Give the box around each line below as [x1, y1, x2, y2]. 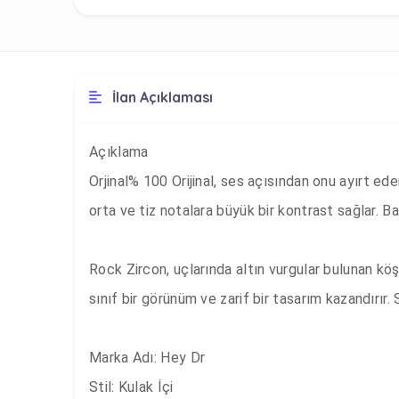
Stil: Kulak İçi [89, 379, 174, 395]
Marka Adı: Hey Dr [89, 349, 209, 366]
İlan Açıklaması [109, 88, 213, 106]
